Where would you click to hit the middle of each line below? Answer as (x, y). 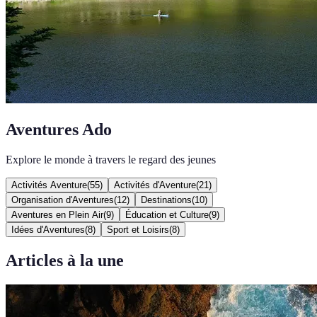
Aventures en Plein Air (57, 214)
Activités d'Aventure (155, 185)
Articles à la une (65, 260)
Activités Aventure (49, 185)
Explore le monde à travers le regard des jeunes (111, 159)
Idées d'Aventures (48, 229)
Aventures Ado (59, 129)
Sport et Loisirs (138, 229)
